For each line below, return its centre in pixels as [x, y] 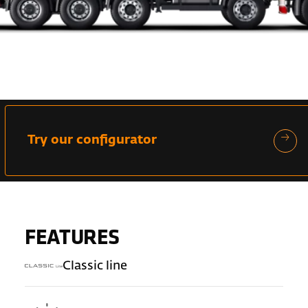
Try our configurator [92, 141]
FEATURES [73, 239]
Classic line [95, 266]
